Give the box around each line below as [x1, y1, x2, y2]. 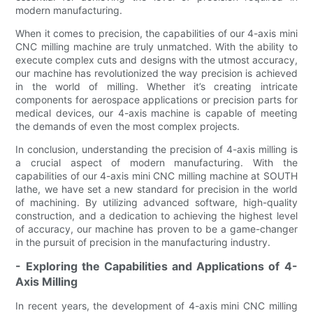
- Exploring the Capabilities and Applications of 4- [15, 259, 298, 273]
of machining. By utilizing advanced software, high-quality [15, 196, 298, 208]
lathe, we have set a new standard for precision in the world [15, 182, 298, 195]
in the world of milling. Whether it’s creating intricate [15, 80, 298, 92]
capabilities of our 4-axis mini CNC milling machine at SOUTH [15, 169, 298, 182]
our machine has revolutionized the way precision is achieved [15, 66, 298, 79]
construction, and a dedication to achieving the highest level [15, 209, 298, 221]
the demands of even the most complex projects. [15, 119, 240, 132]
